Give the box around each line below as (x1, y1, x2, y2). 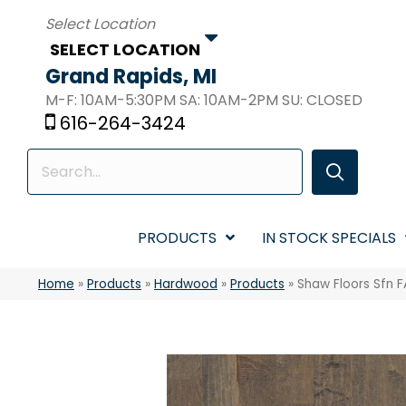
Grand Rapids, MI (45, 63, 217, 91)
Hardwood (154, 275, 217, 293)
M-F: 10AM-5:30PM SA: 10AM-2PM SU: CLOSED (45, 90, 362, 111)
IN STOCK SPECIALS (261, 227, 396, 248)
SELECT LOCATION (50, 38, 200, 61)
